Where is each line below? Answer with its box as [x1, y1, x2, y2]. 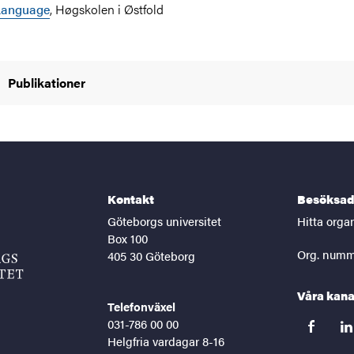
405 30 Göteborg [107, 247, 195, 264]
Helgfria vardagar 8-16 [107, 333, 224, 349]
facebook [298, 322, 349, 341]
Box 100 [107, 230, 148, 247]
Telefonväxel [107, 298, 175, 314]
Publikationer [8, 73, 85, 92]
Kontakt [107, 190, 154, 207]
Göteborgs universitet [107, 213, 221, 229]
